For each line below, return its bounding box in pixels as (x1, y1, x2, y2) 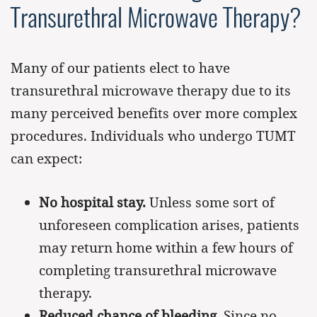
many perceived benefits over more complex (11, 104, 297, 122)
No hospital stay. (39, 193, 146, 212)
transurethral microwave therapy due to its (11, 81, 291, 100)
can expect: (11, 149, 82, 168)
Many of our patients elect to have (11, 59, 230, 77)
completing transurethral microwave (39, 261, 277, 279)
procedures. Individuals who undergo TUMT (11, 127, 296, 145)
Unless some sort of (146, 193, 275, 212)
